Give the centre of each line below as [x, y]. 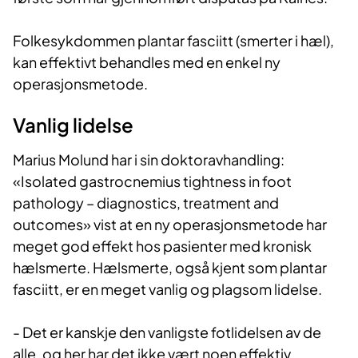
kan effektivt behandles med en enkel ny [147, 62]
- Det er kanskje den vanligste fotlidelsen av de [167, 332]
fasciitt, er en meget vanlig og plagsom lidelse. [167, 289]
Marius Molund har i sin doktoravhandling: [149, 160]
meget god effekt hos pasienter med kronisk [162, 246]
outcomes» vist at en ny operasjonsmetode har [170, 225]
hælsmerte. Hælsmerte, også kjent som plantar [170, 268]
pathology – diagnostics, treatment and [146, 203]
